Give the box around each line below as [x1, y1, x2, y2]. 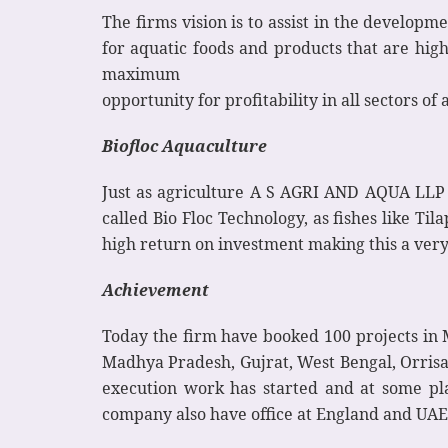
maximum [102, 63, 180, 86]
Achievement [102, 279, 209, 302]
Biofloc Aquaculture [102, 135, 267, 158]
